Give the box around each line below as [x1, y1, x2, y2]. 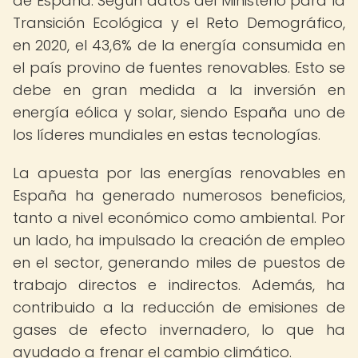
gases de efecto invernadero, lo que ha [13, 320, 345, 340]
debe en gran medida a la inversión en [13, 80, 345, 100]
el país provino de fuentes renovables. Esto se [13, 58, 345, 78]
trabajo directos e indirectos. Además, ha [13, 275, 345, 295]
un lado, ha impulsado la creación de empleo [13, 230, 345, 250]
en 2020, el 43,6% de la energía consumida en [13, 35, 345, 55]
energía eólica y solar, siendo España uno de [13, 102, 345, 122]
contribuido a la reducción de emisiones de [13, 297, 345, 317]
